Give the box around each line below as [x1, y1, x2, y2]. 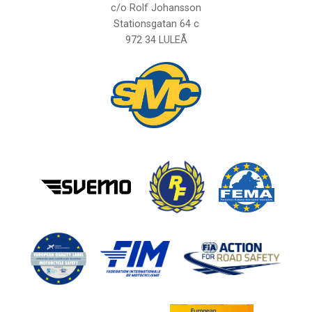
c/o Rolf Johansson [111, 1, 201, 14]
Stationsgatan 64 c [113, 17, 199, 30]
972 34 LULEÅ [125, 33, 187, 46]
